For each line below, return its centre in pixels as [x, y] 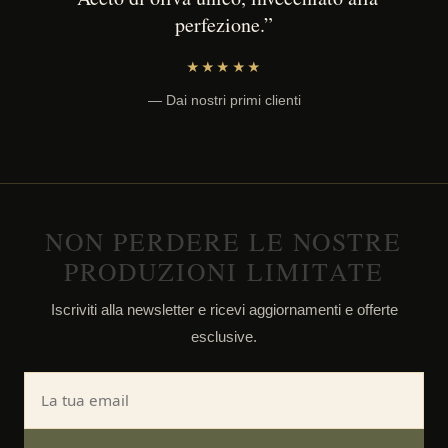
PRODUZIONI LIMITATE [224, 270]
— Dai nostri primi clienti [224, 100]
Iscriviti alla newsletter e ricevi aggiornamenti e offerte [224, 309]
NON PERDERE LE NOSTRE [224, 240]
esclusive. [224, 336]
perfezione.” [224, 24]
